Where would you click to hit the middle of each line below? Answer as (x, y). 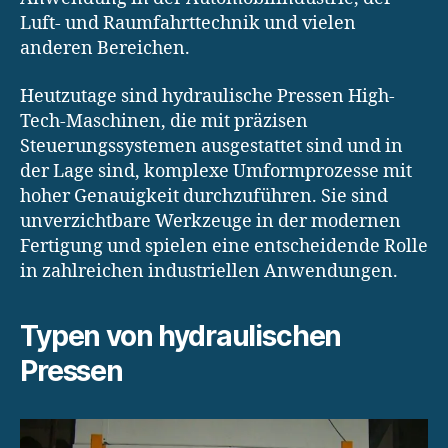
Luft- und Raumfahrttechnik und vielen (188, 24)
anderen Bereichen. (105, 49)
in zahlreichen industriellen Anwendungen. (209, 271)
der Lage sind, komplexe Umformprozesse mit (216, 171)
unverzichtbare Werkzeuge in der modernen (210, 221)
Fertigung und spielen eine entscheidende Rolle (224, 246)
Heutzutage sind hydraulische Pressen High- (207, 96)
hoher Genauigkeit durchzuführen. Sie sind (204, 196)
